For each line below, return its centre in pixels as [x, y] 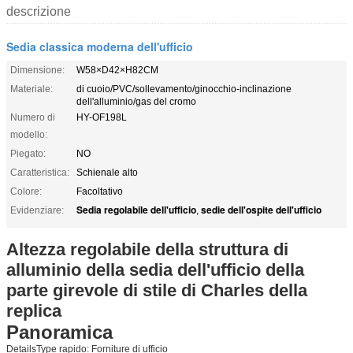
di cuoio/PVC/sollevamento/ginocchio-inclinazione [184, 89]
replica [34, 310]
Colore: [26, 191]
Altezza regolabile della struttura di [147, 249]
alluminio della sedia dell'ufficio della [155, 269]
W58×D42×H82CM [117, 70]
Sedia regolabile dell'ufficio [136, 209]
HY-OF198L [102, 117]
